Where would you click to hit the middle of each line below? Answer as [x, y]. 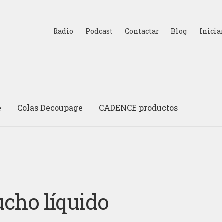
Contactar [142, 31]
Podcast [99, 31]
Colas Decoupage [50, 107]
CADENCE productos [139, 107]
